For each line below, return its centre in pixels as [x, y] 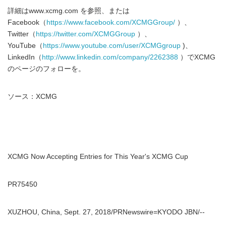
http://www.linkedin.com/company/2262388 [110, 57]
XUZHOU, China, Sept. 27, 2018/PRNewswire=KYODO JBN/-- [106, 212]
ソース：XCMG [32, 97]
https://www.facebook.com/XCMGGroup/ [111, 22]
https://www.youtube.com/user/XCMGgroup [112, 46]
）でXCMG [197, 57]
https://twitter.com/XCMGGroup [86, 34]
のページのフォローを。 [46, 69]
